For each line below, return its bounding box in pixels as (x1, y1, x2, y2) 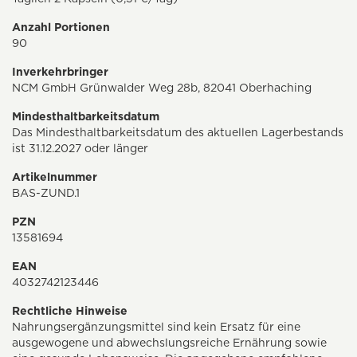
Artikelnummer (12, 171, 97, 184)
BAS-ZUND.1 (12, 186, 80, 200)
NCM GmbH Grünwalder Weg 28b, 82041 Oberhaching (12, 81, 312, 95)
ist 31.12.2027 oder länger (12, 142, 148, 155)
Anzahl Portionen (12, 21, 110, 34)
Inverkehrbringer (12, 65, 108, 79)
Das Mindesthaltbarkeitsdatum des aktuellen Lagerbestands (12, 126, 343, 139)
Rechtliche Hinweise (12, 304, 127, 318)
